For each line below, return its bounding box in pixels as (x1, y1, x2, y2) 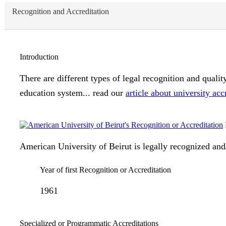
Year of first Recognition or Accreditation (40, 165, 171, 174)
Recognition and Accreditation (12, 7, 109, 16)
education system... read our (20, 87, 126, 98)
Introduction (20, 52, 59, 62)
